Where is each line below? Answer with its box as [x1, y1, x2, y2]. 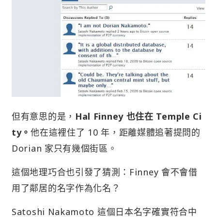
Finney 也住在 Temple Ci [91, 110, 202, 122]
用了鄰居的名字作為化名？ [12, 182, 121, 194]
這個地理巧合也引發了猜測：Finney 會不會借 [12, 166, 198, 178]
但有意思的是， [12, 110, 75, 122]
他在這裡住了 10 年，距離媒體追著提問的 [31, 126, 201, 138]
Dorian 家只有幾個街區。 [12, 142, 117, 154]
